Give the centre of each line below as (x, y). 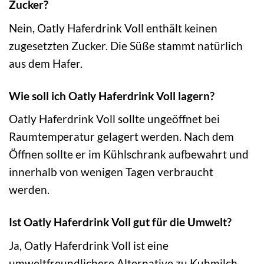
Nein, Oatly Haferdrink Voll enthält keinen (113, 28)
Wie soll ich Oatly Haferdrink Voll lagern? (112, 95)
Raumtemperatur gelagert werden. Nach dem (121, 137)
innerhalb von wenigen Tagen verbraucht (111, 172)
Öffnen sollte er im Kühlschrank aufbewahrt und (129, 154)
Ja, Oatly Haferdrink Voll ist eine (89, 245)
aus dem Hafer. (46, 63)
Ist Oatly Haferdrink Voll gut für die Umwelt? (120, 222)
